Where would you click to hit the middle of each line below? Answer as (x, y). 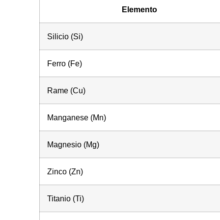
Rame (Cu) (66, 90)
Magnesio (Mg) (73, 144)
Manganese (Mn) (76, 117)
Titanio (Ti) (65, 198)
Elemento (139, 9)
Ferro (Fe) (64, 63)
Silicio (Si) (65, 36)
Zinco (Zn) (65, 171)
